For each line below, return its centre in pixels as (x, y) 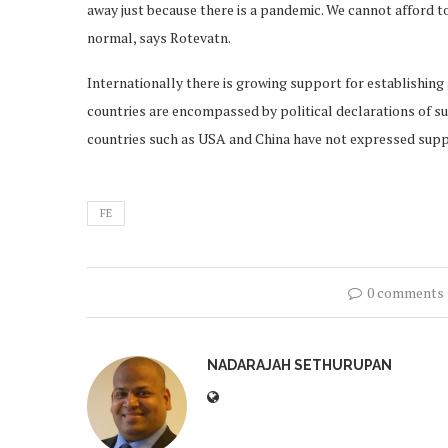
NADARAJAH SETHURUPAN (299, 365)
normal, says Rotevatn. (159, 37)
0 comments (406, 292)
